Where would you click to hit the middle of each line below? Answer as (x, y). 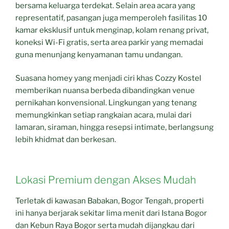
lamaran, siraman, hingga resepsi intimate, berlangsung (114, 128)
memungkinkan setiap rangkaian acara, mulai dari (104, 115)
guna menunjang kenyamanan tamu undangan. (99, 54)
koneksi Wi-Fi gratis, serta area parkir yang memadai (109, 42)
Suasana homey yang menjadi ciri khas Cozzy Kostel (108, 78)
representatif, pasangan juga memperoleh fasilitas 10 (111, 18)
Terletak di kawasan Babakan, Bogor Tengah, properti (110, 201)
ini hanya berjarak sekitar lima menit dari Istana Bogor (111, 213)
